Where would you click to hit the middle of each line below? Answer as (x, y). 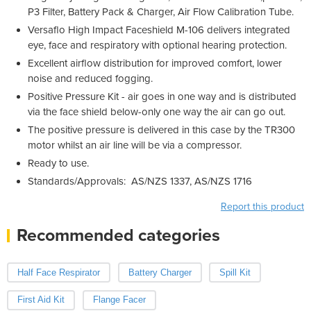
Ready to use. (58, 163)
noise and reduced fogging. (90, 78)
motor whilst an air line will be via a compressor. (135, 145)
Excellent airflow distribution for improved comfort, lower (155, 63)
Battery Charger (160, 272)
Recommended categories (118, 235)
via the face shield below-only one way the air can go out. (157, 111)
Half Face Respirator (59, 272)
